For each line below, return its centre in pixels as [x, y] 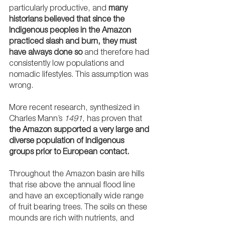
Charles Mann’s [37, 119]
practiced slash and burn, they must [74, 42]
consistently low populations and [68, 64]
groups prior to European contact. [70, 152]
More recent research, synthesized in [75, 108]
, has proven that [113, 119]
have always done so [46, 53]
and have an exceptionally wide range [77, 197]
